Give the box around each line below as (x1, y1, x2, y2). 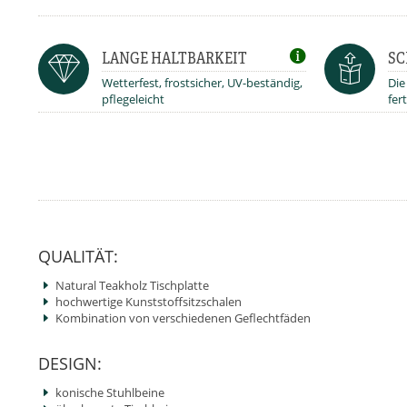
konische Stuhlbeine (55, 384, 164, 401)
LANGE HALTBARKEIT (102, 46, 247, 68)
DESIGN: (38, 352, 102, 374)
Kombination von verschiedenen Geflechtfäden (55, 310, 311, 326)
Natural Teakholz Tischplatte (55, 277, 209, 293)
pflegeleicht (102, 91, 164, 107)
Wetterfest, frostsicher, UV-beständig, (102, 74, 303, 91)
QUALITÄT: (38, 245, 118, 267)
